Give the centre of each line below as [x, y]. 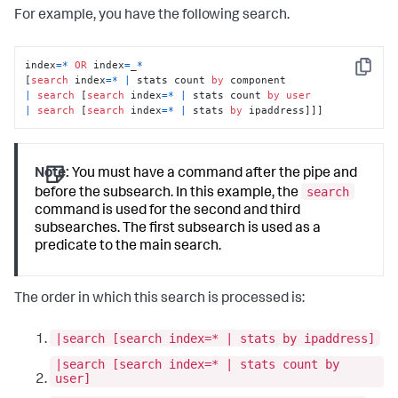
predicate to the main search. [128, 247]
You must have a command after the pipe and [214, 175]
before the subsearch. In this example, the [168, 193]
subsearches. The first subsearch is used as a [178, 229]
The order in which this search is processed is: [159, 300]
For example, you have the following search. [152, 16]
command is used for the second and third [168, 211]
